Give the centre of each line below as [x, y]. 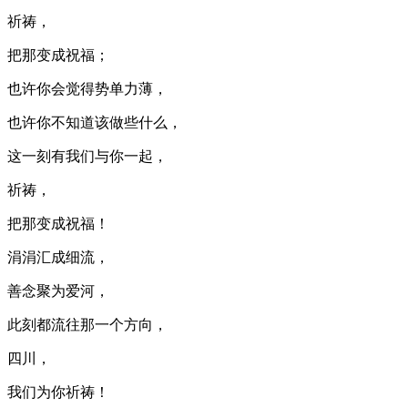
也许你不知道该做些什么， [95, 122]
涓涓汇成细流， [58, 257]
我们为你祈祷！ [58, 392]
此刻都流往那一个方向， [87, 324]
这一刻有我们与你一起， [87, 156]
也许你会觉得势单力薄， [87, 88]
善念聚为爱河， [58, 291]
